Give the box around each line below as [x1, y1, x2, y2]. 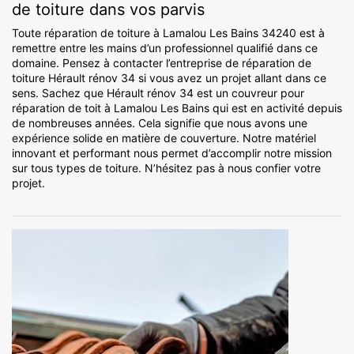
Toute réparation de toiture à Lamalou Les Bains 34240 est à [12, 26, 325, 40]
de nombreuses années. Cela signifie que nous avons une [12, 116, 307, 130]
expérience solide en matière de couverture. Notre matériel [12, 131, 316, 145]
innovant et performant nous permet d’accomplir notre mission [12, 146, 332, 160]
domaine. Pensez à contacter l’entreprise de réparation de [12, 56, 311, 70]
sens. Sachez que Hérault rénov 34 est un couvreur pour [12, 86, 304, 100]
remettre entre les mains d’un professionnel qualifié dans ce [12, 41, 318, 55]
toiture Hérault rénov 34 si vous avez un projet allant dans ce [12, 71, 326, 85]
